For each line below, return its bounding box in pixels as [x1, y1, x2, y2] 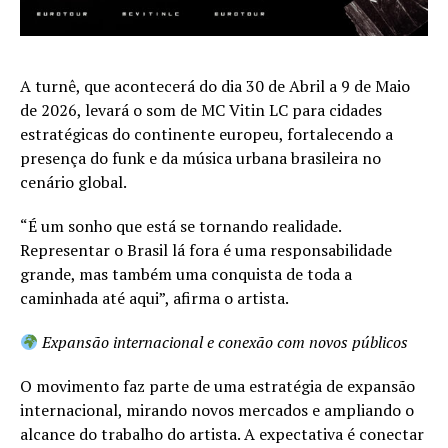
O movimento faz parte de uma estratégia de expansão [20, 375, 415, 398]
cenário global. [20, 171, 127, 194]
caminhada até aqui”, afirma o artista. [20, 287, 289, 310]
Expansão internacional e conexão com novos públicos [42, 331, 409, 354]
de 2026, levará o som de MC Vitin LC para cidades [20, 99, 382, 122]
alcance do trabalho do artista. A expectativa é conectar [20, 423, 424, 446]
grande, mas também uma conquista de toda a [20, 263, 352, 286]
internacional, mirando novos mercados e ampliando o [20, 399, 414, 422]
